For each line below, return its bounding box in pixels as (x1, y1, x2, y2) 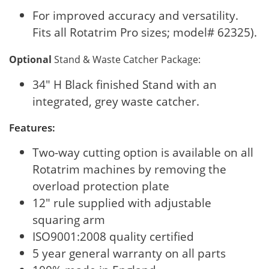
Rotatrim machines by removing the (32, 160, 227, 177)
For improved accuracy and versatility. (32, 7, 239, 24)
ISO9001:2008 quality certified (32, 228, 195, 244)
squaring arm (32, 211, 106, 228)
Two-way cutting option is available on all (32, 144, 254, 160)
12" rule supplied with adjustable (32, 194, 212, 211)
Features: (9, 120, 55, 134)
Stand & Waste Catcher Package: (52, 53, 201, 67)
